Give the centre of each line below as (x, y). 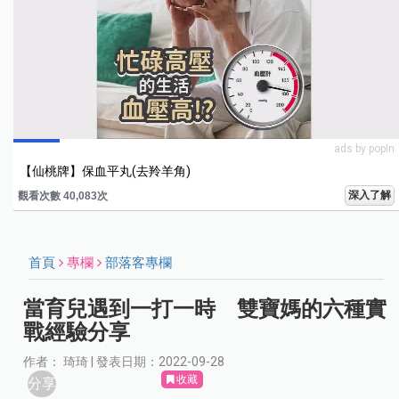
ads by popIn (364, 149)
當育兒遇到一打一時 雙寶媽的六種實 (205, 309)
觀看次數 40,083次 (63, 196)
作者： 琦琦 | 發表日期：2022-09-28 (124, 362)
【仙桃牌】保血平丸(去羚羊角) (105, 171)
